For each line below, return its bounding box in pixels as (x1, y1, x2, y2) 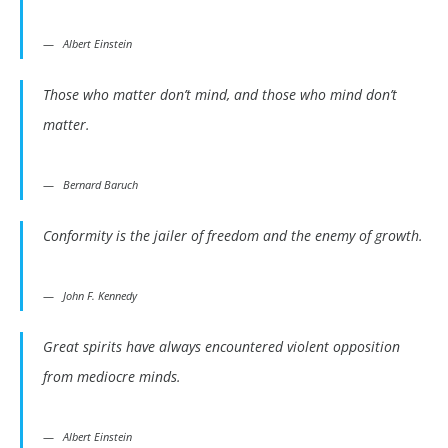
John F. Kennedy (63, 288, 137, 304)
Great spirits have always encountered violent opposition (43, 337, 400, 357)
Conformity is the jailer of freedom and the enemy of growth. (43, 226, 423, 246)
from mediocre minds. (43, 367, 181, 387)
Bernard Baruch (63, 177, 138, 193)
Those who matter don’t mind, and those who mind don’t (43, 85, 397, 105)
